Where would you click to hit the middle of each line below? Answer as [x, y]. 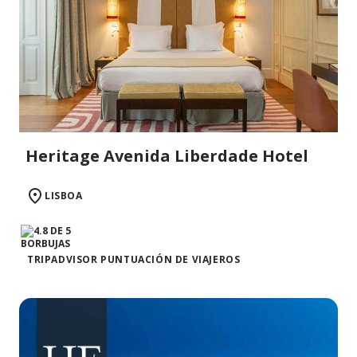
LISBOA [64, 196]
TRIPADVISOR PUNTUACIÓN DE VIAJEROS [134, 260]
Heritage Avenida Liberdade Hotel [167, 156]
